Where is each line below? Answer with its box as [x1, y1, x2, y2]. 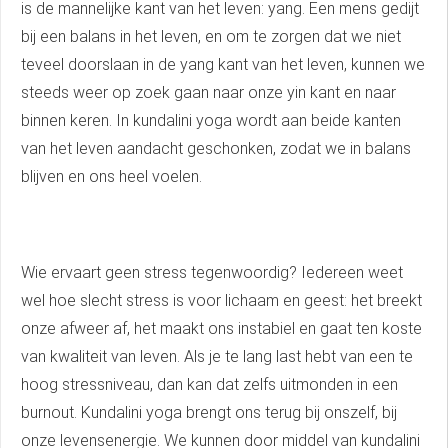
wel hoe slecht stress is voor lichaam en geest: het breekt [21, 291, 422, 311]
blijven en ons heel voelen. [21, 167, 202, 187]
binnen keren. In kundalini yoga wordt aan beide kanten [21, 111, 401, 131]
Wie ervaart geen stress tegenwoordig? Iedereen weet [21, 263, 403, 283]
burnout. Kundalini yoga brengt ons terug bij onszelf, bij [21, 403, 397, 423]
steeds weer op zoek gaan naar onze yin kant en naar [21, 83, 396, 103]
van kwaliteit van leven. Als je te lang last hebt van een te [21, 347, 413, 367]
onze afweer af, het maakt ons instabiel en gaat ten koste [21, 319, 422, 339]
